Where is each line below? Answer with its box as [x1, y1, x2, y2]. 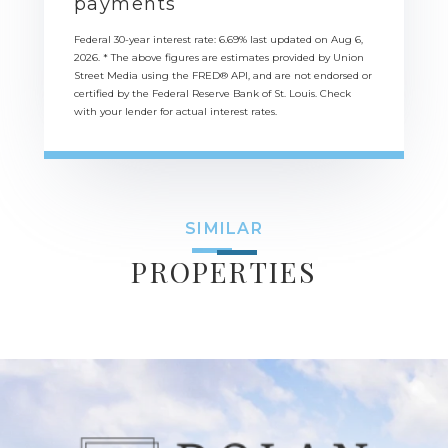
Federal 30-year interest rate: [74, 32, 219, 46]
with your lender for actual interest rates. [74, 104, 277, 118]
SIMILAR [185, 218, 263, 238]
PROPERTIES [131, 252, 317, 290]
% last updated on [239, 32, 331, 46]
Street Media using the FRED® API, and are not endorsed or [74, 68, 372, 82]
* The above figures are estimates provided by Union [103, 50, 364, 64]
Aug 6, [331, 32, 363, 46]
